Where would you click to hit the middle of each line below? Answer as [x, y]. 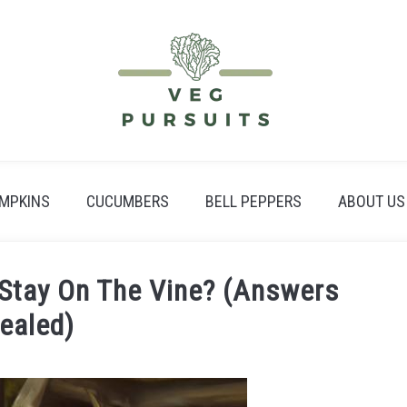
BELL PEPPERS [253, 201]
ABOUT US [371, 201]
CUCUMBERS [127, 201]
